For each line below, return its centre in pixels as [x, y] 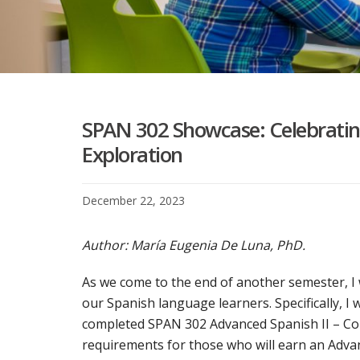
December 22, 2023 [133, 201]
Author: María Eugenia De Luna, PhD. [194, 245]
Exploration [132, 155]
